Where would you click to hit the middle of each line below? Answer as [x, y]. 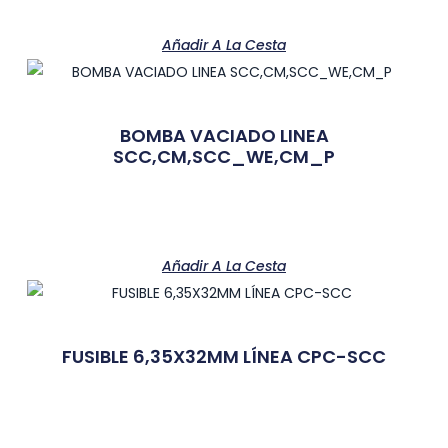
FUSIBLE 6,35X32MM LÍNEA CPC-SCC [224, 356]
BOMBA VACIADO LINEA [224, 135]
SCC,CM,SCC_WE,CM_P [224, 156]
